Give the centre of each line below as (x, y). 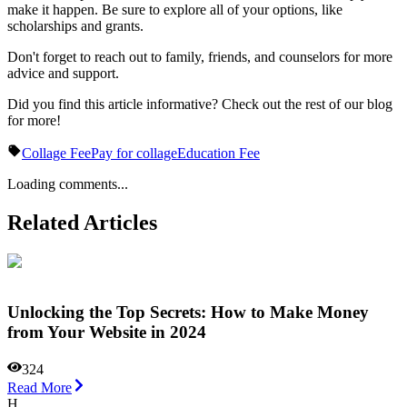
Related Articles (82, 222)
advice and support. (63, 73)
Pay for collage (134, 153)
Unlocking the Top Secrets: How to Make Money (188, 313)
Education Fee (218, 153)
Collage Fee (56, 153)
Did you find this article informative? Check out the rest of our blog (200, 104)
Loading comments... (68, 184)
